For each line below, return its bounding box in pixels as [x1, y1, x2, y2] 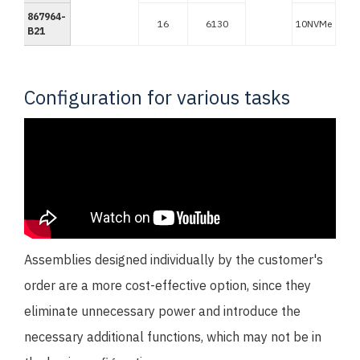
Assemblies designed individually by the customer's [24, 251, 323, 268]
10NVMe [296, 17, 332, 30]
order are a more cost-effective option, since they [24, 276, 311, 293]
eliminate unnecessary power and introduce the [24, 302, 301, 319]
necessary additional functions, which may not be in [24, 328, 321, 345]
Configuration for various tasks [24, 84, 290, 110]
